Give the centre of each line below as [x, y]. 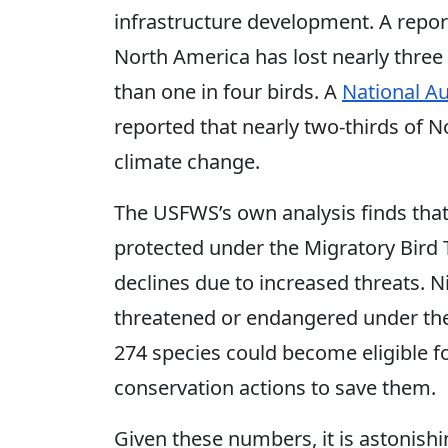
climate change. [187, 161]
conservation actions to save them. [275, 387]
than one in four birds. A [228, 91]
